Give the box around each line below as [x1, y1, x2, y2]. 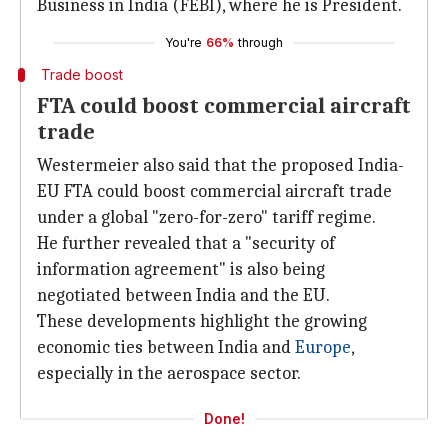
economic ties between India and [37, 337, 295, 358]
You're [165, 35, 202, 50]
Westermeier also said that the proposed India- [37, 155, 404, 176]
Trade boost [40, 66, 123, 83]
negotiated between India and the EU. [37, 285, 330, 306]
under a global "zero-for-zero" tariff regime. [37, 207, 376, 228]
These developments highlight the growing [37, 311, 367, 332]
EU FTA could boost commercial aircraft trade [37, 181, 392, 202]
